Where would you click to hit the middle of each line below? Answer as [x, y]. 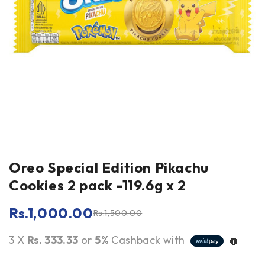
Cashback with [148, 240]
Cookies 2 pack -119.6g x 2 [98, 185]
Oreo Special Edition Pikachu [109, 167]
